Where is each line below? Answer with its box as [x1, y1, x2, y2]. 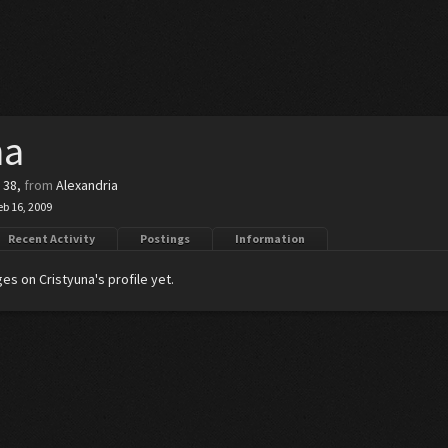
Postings [140, 231, 191, 246]
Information [235, 231, 306, 246]
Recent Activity [8, 231, 96, 246]
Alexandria [56, 176, 119, 194]
